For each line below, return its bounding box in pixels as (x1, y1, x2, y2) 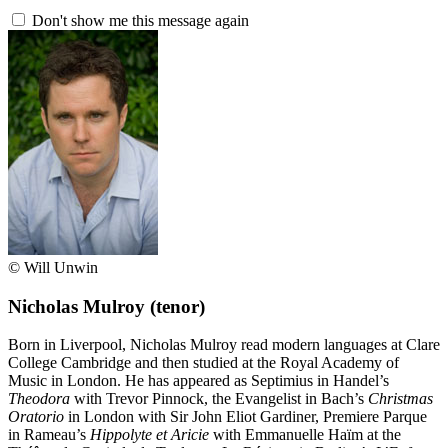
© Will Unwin (8, 259, 98, 276)
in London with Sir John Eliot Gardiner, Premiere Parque (64, 408, 427, 426)
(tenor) (145, 295, 205, 317)
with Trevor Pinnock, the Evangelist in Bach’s (70, 390, 368, 408)
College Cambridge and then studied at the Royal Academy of (8, 354, 399, 372)
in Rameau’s (8, 426, 90, 444)
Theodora (8, 390, 70, 408)
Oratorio (8, 408, 64, 426)
